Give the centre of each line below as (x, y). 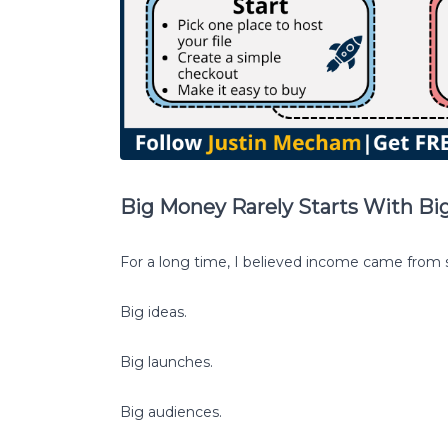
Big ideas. (153, 311)
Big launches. (166, 361)
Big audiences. (171, 411)
